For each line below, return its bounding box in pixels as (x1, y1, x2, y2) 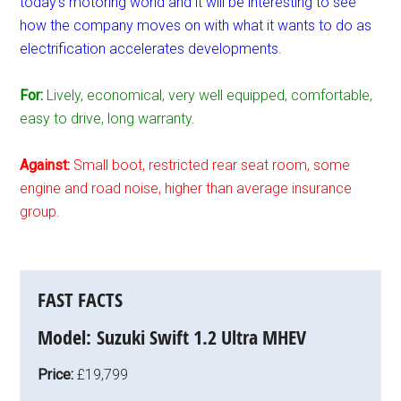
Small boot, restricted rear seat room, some (73, 156, 351, 174)
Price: (38, 365, 78, 383)
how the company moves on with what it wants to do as (20, 16, 372, 34)
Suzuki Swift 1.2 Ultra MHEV (97, 323, 307, 351)
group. (20, 202, 61, 220)
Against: (20, 156, 74, 174)
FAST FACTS (38, 286, 124, 313)
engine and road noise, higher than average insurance (20, 179, 353, 197)
